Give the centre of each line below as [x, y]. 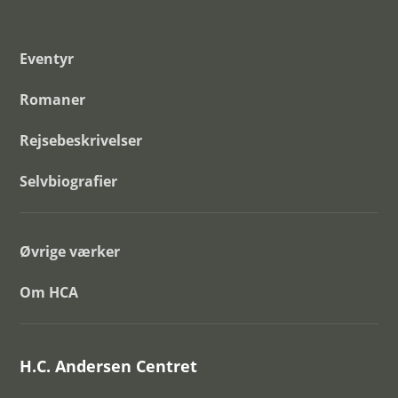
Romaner [53, 99]
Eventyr [47, 59]
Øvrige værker [70, 251]
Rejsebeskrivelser [81, 140]
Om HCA [49, 292]
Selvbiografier [69, 181]
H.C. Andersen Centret [109, 366]
